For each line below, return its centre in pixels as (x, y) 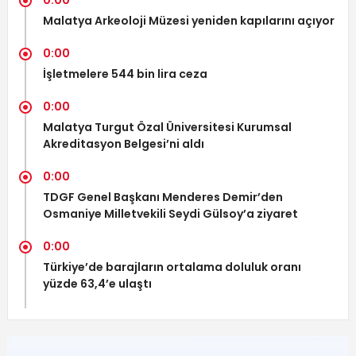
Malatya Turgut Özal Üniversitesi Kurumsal (167, 128)
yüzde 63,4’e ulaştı (97, 284)
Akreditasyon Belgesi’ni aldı (123, 144)
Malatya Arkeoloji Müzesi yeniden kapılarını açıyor (188, 21)
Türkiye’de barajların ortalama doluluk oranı (172, 267)
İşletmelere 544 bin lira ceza (125, 74)
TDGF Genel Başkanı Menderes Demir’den (163, 197)
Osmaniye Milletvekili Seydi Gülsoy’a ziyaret (170, 214)
